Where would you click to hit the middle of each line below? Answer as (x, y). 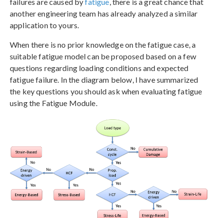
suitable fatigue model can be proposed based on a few (103, 56)
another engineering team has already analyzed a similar (104, 13)
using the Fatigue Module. (54, 103)
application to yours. (45, 25)
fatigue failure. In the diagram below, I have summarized (104, 79)
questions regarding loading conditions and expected (99, 68)
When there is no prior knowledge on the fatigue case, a (103, 44)
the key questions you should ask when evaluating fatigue (106, 91)
